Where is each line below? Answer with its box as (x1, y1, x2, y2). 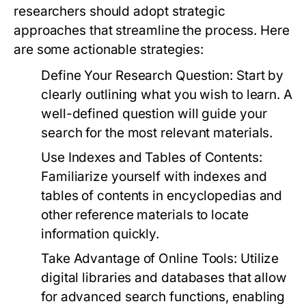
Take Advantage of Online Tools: (41, 251, 238, 266)
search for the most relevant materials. (41, 125, 273, 141)
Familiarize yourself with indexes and (41, 169, 267, 184)
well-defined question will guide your (41, 106, 267, 122)
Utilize (237, 251, 279, 266)
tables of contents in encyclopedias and (41, 188, 283, 204)
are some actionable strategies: (14, 42, 204, 57)
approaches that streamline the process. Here (14, 23, 290, 38)
